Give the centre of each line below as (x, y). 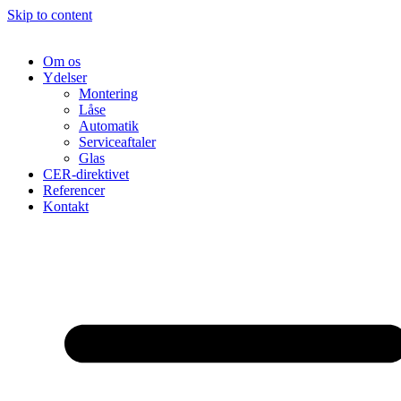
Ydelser (65, 77)
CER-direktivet (86, 174)
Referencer (74, 190)
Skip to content (50, 15)
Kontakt (66, 206)
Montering (108, 94)
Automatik (109, 126)
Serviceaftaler (117, 142)
